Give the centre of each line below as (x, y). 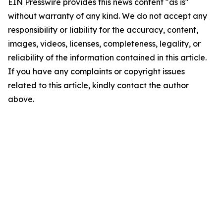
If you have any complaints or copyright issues (96, 71)
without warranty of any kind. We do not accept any (108, 16)
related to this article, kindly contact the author (98, 85)
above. (21, 99)
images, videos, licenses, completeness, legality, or (104, 44)
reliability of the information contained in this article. (107, 57)
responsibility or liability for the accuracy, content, (103, 30)
